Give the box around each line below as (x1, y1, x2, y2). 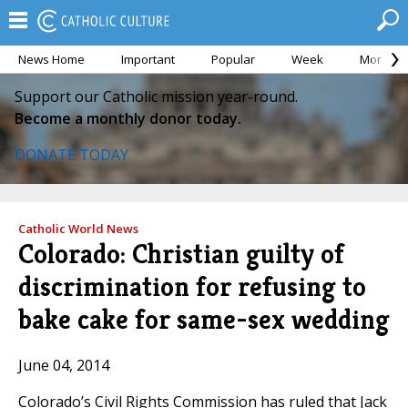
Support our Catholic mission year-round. (15, 87, 298, 107)
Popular (211, 51, 255, 67)
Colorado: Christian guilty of (18, 237, 344, 271)
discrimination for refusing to (18, 270, 366, 304)
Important (121, 51, 175, 67)
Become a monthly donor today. (15, 108, 241, 128)
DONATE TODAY (15, 145, 128, 165)
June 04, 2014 (18, 355, 109, 376)
